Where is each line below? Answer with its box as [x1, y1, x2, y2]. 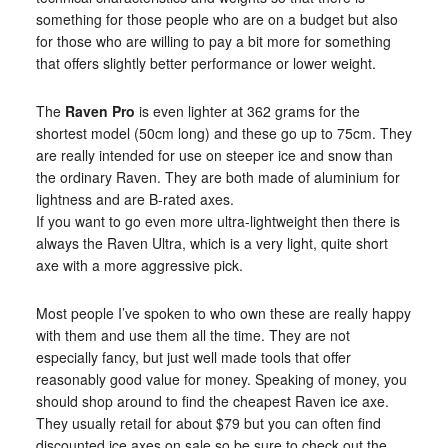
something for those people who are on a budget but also [35, 8, 398, 29]
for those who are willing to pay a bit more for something [35, 30, 391, 51]
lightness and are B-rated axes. [35, 188, 234, 209]
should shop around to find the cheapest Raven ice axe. [35, 390, 389, 411]
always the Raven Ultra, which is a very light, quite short [35, 232, 388, 253]
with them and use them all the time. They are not [35, 324, 350, 345]
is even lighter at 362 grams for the [134, 100, 360, 121]
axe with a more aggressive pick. [35, 254, 243, 275]
